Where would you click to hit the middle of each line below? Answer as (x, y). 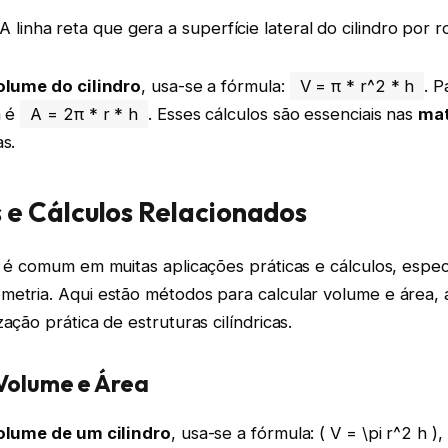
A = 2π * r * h (84, 113)
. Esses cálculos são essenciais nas (283, 113)
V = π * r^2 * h (357, 85)
